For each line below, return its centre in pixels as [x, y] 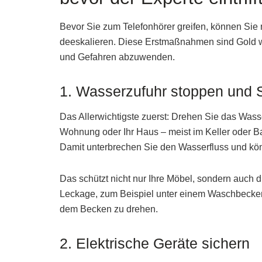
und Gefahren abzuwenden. [117, 57]
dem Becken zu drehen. [109, 209]
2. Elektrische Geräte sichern [155, 243]
